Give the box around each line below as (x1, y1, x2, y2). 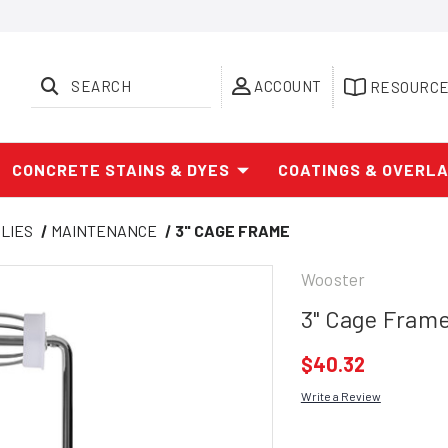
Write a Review (300, 389, 381, 403)
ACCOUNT (254, 77, 322, 95)
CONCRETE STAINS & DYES (12, 160, 230, 179)
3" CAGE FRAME (175, 221, 291, 240)
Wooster (300, 269, 366, 289)
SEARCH (71, 77, 132, 95)
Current (300, 427, 352, 444)
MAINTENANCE (51, 221, 158, 240)
